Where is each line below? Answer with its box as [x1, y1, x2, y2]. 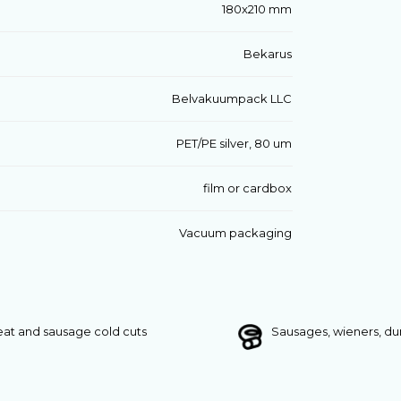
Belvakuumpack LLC [171, 91, 292, 106]
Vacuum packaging [178, 226, 292, 240]
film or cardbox [202, 181, 292, 195]
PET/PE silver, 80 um [175, 136, 292, 150]
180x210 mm [221, 2, 292, 16]
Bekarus [243, 47, 292, 61]
